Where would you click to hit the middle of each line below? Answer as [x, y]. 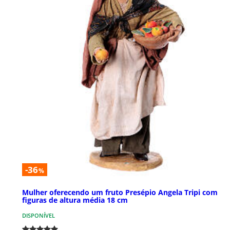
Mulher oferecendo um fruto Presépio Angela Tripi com [120, 192]
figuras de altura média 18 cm [75, 200]
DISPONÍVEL [39, 215]
